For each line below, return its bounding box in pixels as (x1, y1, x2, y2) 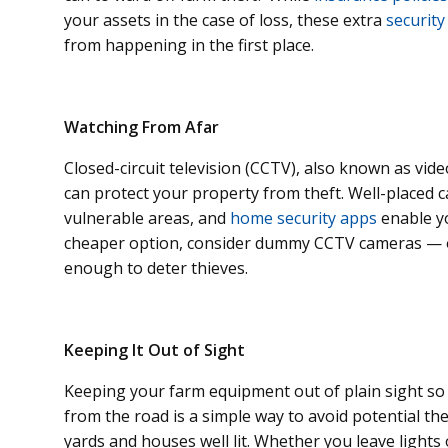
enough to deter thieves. (64, 256, 248, 279)
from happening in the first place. (64, 33, 314, 56)
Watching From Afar (64, 115, 219, 138)
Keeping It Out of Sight (64, 338, 245, 361)
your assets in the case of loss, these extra (64, 8, 386, 31)
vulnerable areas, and (64, 206, 230, 229)
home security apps (230, 206, 377, 229)
